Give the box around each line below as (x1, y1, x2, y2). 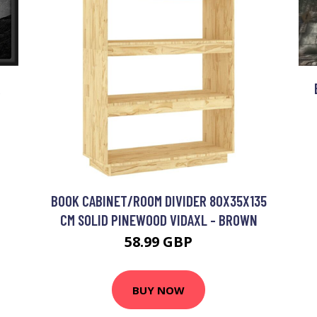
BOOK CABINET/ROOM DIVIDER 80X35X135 (50, 192, 267, 210)
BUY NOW (132, 282, 185, 297)
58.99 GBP (125, 232, 192, 252)
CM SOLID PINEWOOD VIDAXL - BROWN (59, 211, 258, 229)
